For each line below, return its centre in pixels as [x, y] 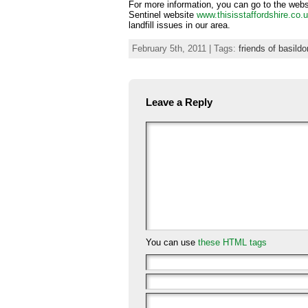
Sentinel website [161, 14]
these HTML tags [232, 242]
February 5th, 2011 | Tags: [185, 48]
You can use [172, 242]
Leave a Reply [179, 102]
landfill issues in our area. [179, 25]
